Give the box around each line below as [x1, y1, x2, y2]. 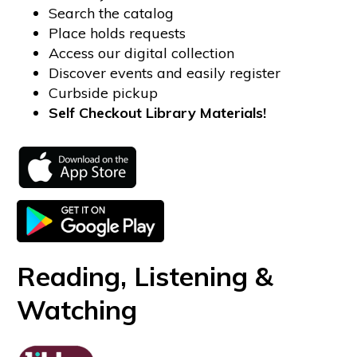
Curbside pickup [48, 84, 158, 103]
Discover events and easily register [48, 64, 280, 83]
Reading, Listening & [16, 260, 273, 293]
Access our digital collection [48, 44, 234, 63]
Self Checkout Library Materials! [48, 104, 266, 123]
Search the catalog [48, 4, 174, 23]
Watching [16, 293, 137, 327]
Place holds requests [48, 24, 186, 43]
